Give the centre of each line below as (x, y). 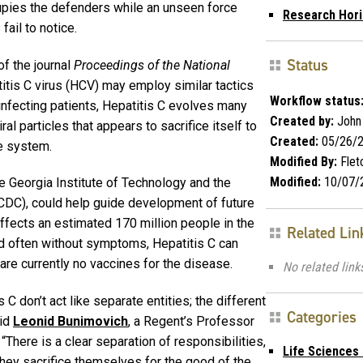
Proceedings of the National (152, 65)
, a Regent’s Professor (191, 322)
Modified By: (303, 161)
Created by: (302, 121)
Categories (322, 317)
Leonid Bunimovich (70, 322)
